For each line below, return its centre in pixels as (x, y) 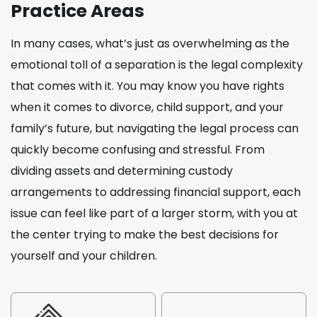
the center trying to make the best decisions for (145, 234)
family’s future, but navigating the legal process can (155, 128)
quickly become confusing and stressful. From (138, 149)
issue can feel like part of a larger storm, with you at (154, 213)
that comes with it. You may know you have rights (148, 86)
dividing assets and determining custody (122, 171)
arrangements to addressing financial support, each (156, 192)
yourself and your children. (84, 255)
